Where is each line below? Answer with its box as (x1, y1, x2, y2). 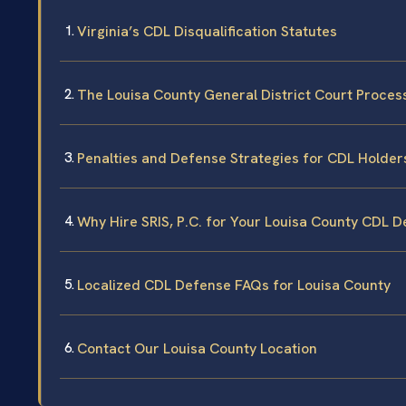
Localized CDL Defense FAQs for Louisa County (77, 275, 391, 295)
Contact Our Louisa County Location (77, 339, 317, 359)
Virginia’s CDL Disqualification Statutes (77, 22, 337, 42)
